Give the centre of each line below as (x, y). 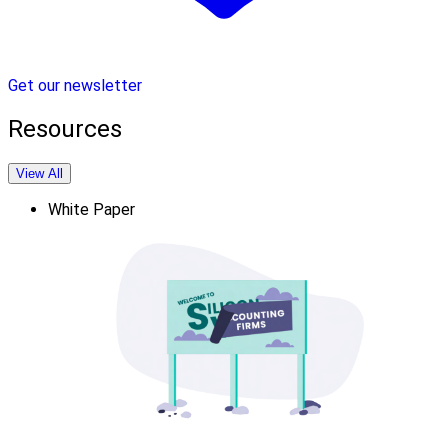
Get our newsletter (75, 85)
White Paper (91, 209)
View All (39, 173)
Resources (65, 128)
